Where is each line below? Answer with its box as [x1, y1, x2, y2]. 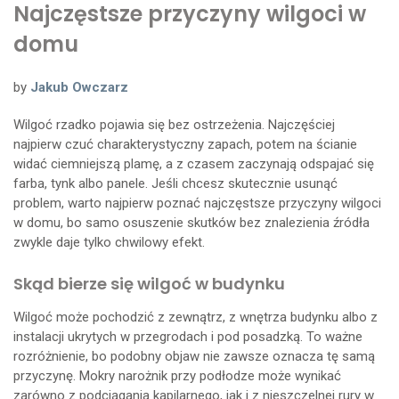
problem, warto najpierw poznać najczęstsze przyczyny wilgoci [13, 194, 381, 211]
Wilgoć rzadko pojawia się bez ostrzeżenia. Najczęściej [13, 116, 335, 133]
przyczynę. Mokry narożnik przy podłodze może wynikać [13, 367, 341, 384]
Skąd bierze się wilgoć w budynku [13, 272, 285, 295]
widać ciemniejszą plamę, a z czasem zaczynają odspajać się [13, 155, 374, 172]
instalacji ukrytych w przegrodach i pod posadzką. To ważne [13, 328, 362, 345]
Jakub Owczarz [30, 78, 128, 95]
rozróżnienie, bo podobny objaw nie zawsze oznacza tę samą [13, 347, 375, 364]
